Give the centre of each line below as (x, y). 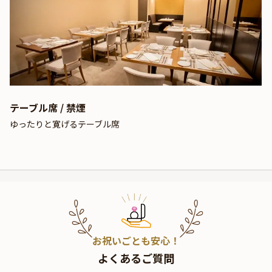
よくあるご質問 (136, 258)
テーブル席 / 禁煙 (48, 108)
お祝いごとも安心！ (136, 241)
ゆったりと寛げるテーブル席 (65, 124)
